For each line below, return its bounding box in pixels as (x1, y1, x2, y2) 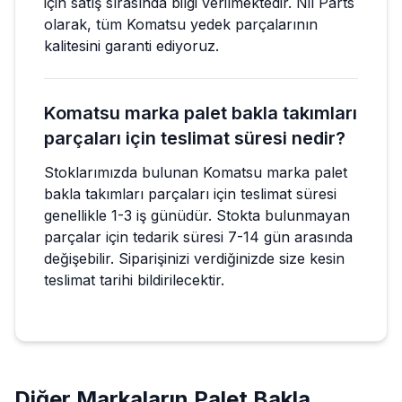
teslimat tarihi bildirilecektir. (44, 270, 224, 289)
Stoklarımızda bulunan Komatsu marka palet (44, 162, 347, 181)
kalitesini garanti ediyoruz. (44, 36, 219, 55)
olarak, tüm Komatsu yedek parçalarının (44, 14, 318, 33)
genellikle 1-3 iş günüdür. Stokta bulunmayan (44, 205, 350, 224)
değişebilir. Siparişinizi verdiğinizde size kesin (44, 249, 345, 267)
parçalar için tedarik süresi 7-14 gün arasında (44, 227, 353, 246)
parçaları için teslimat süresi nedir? (44, 127, 345, 149)
